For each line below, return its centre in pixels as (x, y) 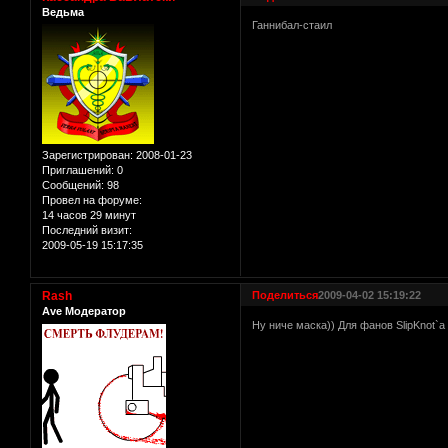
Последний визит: (87, 230)
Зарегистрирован (86, 155)
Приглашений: (78, 170)
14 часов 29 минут (89, 215)
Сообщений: (73, 185)
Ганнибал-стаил (292, 25)
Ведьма (63, 11)
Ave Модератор (84, 311)
